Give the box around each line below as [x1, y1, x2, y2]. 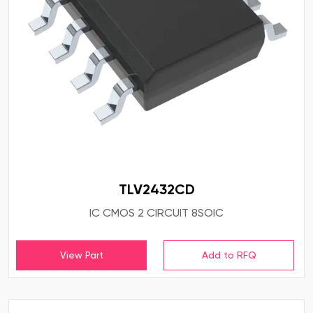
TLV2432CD [118, 181, 195, 198]
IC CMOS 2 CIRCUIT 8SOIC [89, 206, 224, 220]
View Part [59, 249, 103, 261]
